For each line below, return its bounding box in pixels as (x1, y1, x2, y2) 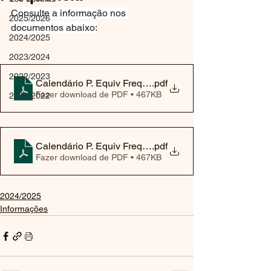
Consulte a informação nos (11, 7, 128, 19)
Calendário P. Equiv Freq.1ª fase (36, 77, 174, 89)
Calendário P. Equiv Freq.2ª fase (36, 140, 174, 152)
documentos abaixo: (11, 22, 97, 33)
